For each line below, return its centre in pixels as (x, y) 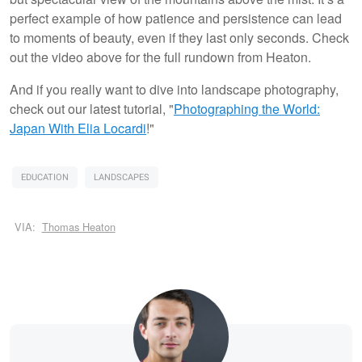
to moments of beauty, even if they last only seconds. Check (179, 37)
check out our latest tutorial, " (92, 108)
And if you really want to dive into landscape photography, (174, 89)
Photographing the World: (247, 108)
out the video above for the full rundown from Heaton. (160, 57)
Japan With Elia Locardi (78, 128)
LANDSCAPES (122, 177)
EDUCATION (45, 177)
